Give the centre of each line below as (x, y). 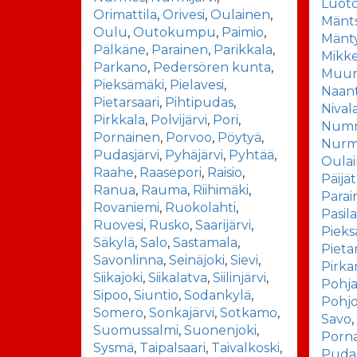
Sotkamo (249, 312)
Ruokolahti (200, 207)
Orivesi (184, 14)
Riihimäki (221, 190)
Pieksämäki (129, 84)
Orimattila (125, 14)
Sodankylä (218, 295)
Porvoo (189, 137)
